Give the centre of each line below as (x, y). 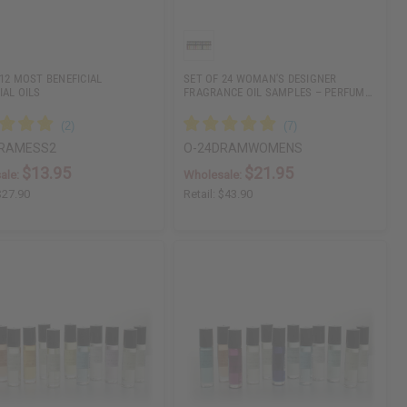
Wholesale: (214, 175)
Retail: (201, 194)
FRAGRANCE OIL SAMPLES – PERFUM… (278, 93)
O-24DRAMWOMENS (243, 149)
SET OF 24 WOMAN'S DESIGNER (260, 79)
